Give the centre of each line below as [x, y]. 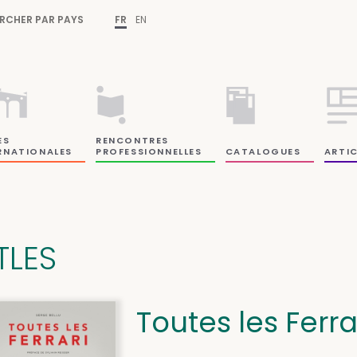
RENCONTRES [133, 140]
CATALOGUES [263, 151]
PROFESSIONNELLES [149, 151]
